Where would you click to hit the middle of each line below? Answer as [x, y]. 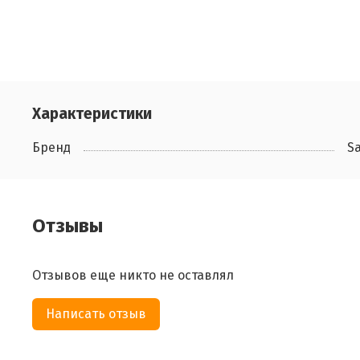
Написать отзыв [96, 314]
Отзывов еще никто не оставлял [133, 276]
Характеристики [92, 114]
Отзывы [67, 226]
